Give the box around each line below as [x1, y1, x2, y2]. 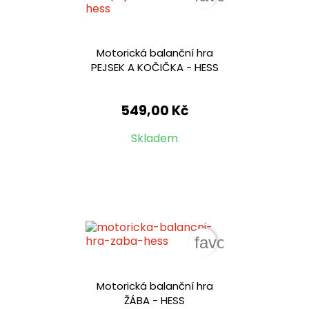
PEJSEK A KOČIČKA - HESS [90, 60, 219, 75]
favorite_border [194, 232, 304, 252]
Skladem [131, 130, 178, 147]
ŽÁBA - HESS [124, 292, 185, 308]
